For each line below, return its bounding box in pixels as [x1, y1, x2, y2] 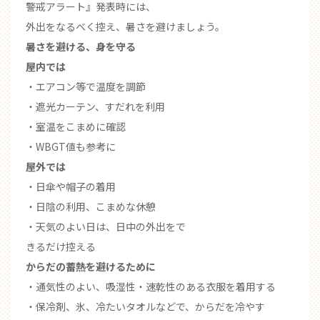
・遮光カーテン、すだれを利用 [26, 99, 165, 114]
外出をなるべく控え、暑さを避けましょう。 [26, 19, 225, 34]
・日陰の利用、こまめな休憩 [26, 199, 156, 214]
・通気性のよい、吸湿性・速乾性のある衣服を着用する [26, 279, 276, 294]
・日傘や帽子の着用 [26, 179, 116, 194]
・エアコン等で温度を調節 [26, 79, 146, 94]
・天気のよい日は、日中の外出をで [26, 219, 186, 234]
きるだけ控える [26, 239, 96, 254]
